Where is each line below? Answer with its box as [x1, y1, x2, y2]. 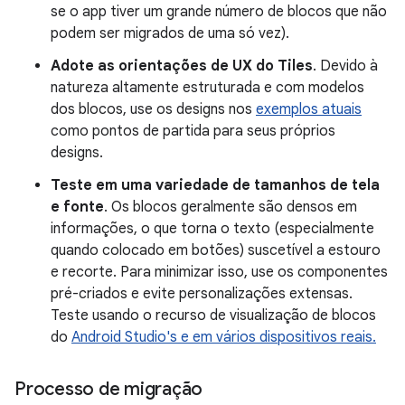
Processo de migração [14, 378, 202, 400]
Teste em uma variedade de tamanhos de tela [51, 176, 380, 194]
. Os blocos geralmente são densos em [104, 198, 357, 216]
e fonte [51, 198, 104, 216]
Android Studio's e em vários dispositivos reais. [71, 328, 376, 346]
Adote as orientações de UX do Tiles [51, 57, 313, 75]
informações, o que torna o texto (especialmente [51, 220, 374, 238]
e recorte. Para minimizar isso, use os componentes [51, 263, 388, 281]
